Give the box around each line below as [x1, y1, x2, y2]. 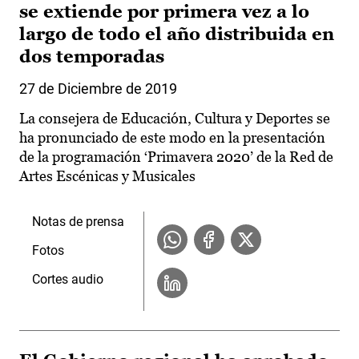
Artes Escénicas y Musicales [19, 167, 196, 185]
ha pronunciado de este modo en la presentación [19, 129, 325, 147]
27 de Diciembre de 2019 [19, 80, 177, 98]
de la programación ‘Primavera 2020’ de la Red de [19, 148, 333, 166]
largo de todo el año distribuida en [19, 24, 334, 45]
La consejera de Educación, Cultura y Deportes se [19, 110, 330, 127]
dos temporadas [19, 46, 164, 67]
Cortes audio [32, 272, 103, 288]
